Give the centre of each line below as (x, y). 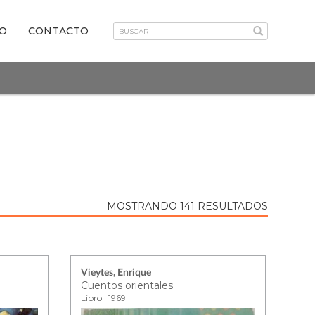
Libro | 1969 (104, 298)
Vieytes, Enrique (116, 273)
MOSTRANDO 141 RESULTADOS (187, 206)
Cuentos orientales (127, 285)
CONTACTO (58, 31)
